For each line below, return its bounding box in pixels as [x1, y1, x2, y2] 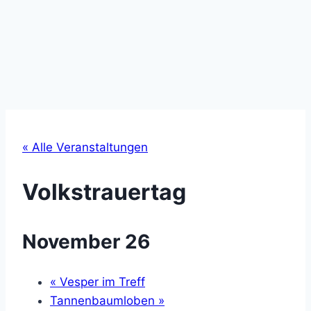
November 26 [22, 230, 150, 254]
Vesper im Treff [56, 274, 145, 289]
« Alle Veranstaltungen [22, 140, 148, 155]
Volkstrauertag [22, 178, 186, 205]
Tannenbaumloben [50, 293, 158, 308]
